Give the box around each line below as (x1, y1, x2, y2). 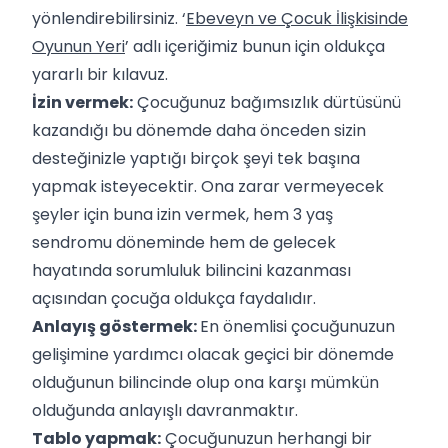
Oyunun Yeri (32, 34, 125, 58)
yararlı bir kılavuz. (32, 62, 168, 86)
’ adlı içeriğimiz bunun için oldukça (125, 34, 385, 58)
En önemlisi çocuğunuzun (200, 314, 395, 338)
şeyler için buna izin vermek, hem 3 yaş (32, 202, 333, 226)
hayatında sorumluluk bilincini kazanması (32, 258, 351, 282)
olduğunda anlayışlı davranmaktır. (32, 398, 298, 422)
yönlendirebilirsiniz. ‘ (32, 6, 186, 30)
